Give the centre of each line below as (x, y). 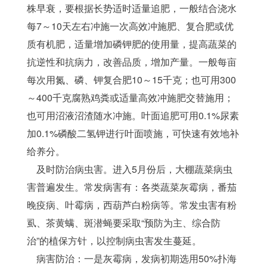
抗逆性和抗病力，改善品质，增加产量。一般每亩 (131, 62)
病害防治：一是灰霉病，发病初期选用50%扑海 (131, 258)
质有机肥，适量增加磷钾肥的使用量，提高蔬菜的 (131, 44)
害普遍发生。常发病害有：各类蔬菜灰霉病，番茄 (131, 187)
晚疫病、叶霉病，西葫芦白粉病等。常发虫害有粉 (131, 205)
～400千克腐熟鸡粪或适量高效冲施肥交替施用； (130, 97)
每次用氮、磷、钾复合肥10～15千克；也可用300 (131, 80)
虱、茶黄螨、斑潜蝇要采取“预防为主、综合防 (123, 223)
